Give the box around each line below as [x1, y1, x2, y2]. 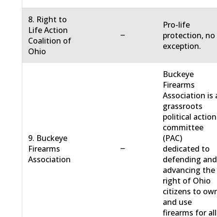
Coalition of [28, 35, 72, 46]
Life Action [28, 25, 68, 36]
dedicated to [163, 143, 210, 155]
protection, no [163, 30, 216, 41]
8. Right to [28, 14, 67, 25]
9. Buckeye [28, 133, 68, 144]
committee [163, 122, 204, 133]
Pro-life [163, 19, 190, 31]
